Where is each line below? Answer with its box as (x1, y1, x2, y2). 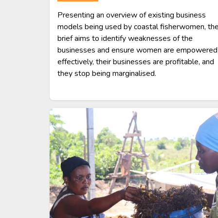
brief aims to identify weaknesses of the (57, 33, 193, 44)
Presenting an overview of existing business (57, 9, 206, 20)
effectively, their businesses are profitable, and (57, 56, 214, 67)
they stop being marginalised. (57, 68, 156, 79)
